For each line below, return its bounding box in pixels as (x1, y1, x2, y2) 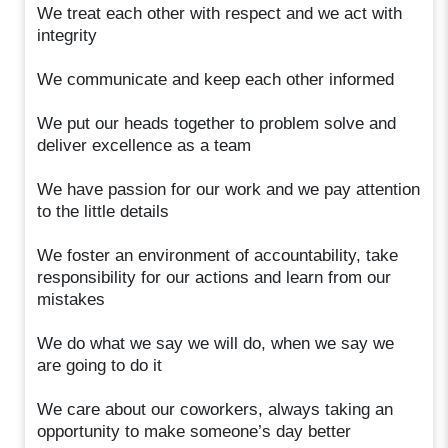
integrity (37, 25, 98, 45)
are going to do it (37, 355, 163, 375)
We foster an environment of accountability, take (37, 245, 399, 265)
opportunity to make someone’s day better (37, 421, 352, 441)
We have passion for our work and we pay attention (37, 179, 421, 199)
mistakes (37, 289, 106, 309)
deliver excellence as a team (37, 135, 252, 155)
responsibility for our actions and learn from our (37, 267, 392, 287)
